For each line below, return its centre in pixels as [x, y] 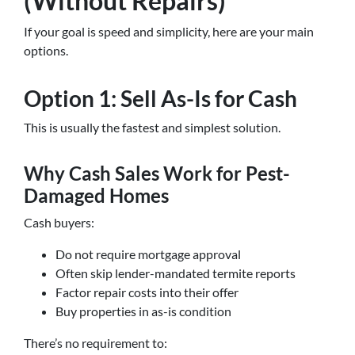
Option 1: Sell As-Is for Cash [160, 98]
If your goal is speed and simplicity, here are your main [169, 31]
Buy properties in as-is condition [143, 311]
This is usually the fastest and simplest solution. [152, 127]
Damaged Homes [96, 195]
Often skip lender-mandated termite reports [176, 273]
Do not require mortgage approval [148, 254]
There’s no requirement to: [95, 343]
